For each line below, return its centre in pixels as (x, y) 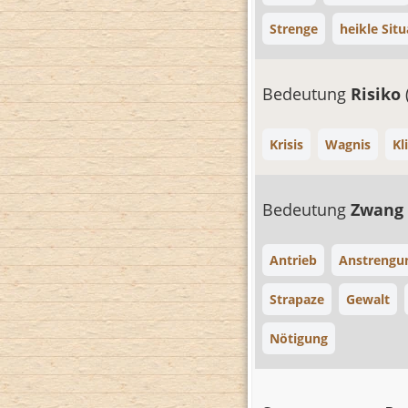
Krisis (286, 144)
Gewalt (368, 299)
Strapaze (297, 299)
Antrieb (293, 260)
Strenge (294, 29)
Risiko (378, 94)
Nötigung (299, 338)
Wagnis (348, 144)
